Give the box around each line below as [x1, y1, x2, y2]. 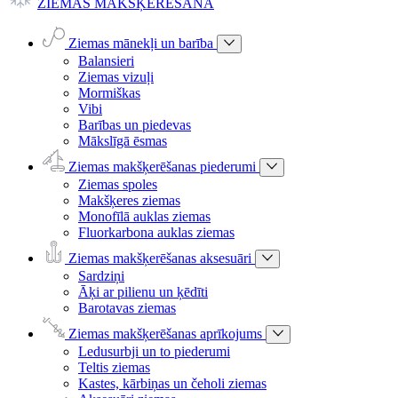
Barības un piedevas [78, 117, 191, 132]
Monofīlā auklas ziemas [78, 209, 211, 224]
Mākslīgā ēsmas [78, 133, 167, 148]
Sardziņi [78, 268, 124, 283]
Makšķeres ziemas [78, 193, 180, 208]
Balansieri [78, 53, 134, 68]
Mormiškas [78, 85, 140, 100]
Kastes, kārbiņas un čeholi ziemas [78, 376, 267, 391]
